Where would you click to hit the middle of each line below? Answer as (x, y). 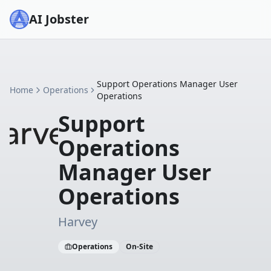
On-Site (139, 247)
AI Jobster (59, 19)
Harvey (78, 222)
